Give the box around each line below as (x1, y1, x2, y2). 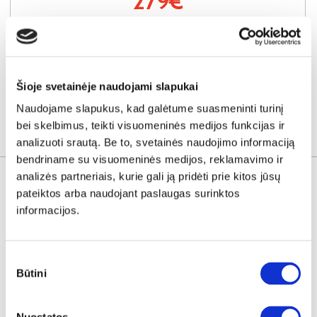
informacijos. (16, 204, 80, 217)
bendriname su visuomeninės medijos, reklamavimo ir (16, 153, 283, 166)
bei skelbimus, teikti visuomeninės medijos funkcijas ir (16, 119, 285, 132)
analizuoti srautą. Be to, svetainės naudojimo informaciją (16, 136, 295, 149)
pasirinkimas (5, 270, 69, 282)
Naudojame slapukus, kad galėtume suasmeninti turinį (16, 102, 284, 115)
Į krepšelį (149, 31, 185, 42)
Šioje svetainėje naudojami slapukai (16, 80, 198, 92)
